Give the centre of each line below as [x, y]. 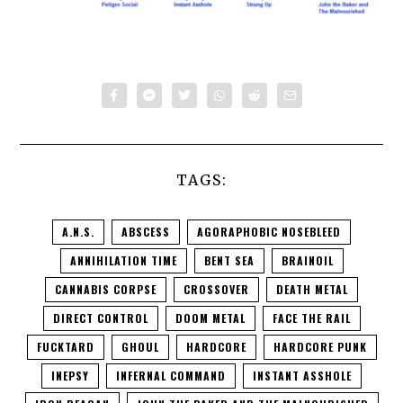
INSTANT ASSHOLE [302, 375]
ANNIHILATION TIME [123, 260]
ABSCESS [146, 231]
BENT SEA [229, 260]
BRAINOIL [307, 260]
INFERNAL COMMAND [171, 375]
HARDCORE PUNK [320, 346]
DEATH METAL [312, 289]
